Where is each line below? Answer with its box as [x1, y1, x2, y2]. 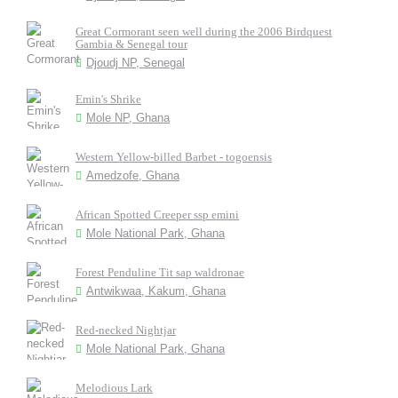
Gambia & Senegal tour [76, 37, 187, 51]
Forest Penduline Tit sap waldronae [76, 266, 244, 279]
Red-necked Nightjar [76, 323, 176, 337]
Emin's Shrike [76, 92, 141, 106]
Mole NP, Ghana [86, 111, 170, 124]
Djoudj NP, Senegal [86, 56, 185, 69]
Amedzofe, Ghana [86, 169, 179, 182]
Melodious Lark [76, 381, 153, 394]
